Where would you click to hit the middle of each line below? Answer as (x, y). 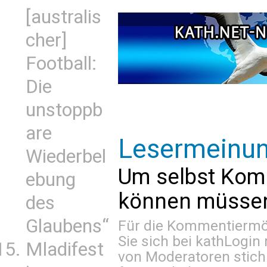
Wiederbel (66, 156)
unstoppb (64, 110)
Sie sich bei (157, 241)
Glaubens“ (67, 226)
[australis (63, 17)
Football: (61, 63)
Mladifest (65, 249)
